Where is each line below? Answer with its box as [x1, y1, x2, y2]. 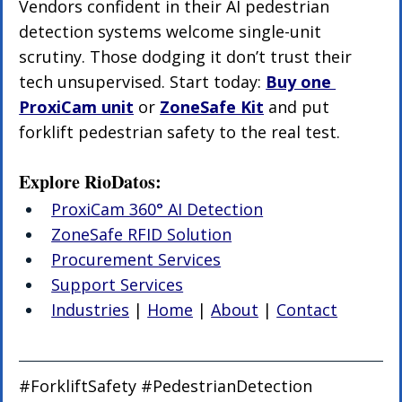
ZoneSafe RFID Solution [51, 223, 232, 246]
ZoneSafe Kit [160, 96, 265, 118]
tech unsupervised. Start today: [19, 71, 267, 93]
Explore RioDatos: [19, 169, 162, 196]
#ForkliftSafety [19, 375, 137, 398]
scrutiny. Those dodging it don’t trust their [19, 46, 357, 68]
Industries [51, 299, 130, 321]
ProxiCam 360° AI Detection [51, 198, 264, 221]
